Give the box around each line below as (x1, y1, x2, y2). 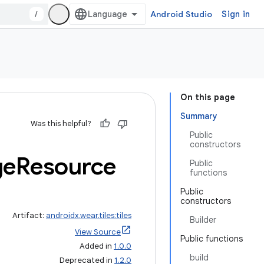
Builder (190, 214, 216, 225)
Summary (180, 111, 217, 121)
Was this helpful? (31, 118, 91, 128)
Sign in (222, 9, 250, 19)
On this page (180, 92, 235, 103)
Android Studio (150, 9, 213, 19)
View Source (75, 227, 121, 237)
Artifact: (12, 210, 46, 220)
